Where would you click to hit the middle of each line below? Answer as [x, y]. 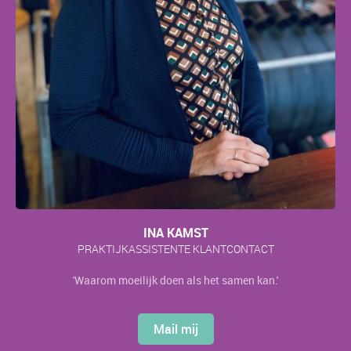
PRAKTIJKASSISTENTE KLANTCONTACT [175, 248]
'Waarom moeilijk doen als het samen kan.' [175, 280]
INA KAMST [175, 232]
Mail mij [175, 329]
